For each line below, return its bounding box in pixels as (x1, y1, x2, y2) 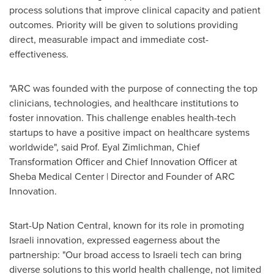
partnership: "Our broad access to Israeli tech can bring (9, 248, 242, 261)
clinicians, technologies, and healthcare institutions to (9, 96, 239, 109)
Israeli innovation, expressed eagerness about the (9, 233, 220, 246)
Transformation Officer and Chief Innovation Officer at (9, 155, 237, 168)
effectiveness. (9, 47, 68, 61)
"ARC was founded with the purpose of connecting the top (9, 81, 257, 95)
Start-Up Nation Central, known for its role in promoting (9, 218, 244, 232)
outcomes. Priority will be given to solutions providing (9, 18, 238, 31)
